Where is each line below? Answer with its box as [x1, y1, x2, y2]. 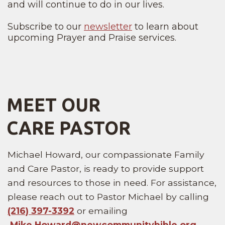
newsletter [84, 21, 132, 33]
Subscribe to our [8, 21, 84, 33]
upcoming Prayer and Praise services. [8, 32, 179, 44]
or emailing [74, 205, 128, 216]
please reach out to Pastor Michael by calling [8, 191, 209, 202]
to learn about [132, 21, 198, 33]
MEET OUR [6, 94, 100, 115]
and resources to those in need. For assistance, [8, 177, 216, 188]
